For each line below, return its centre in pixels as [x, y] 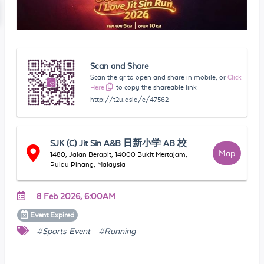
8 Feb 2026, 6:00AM [76, 196]
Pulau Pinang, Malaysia [88, 164]
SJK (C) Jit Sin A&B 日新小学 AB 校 [119, 143]
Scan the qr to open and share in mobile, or [158, 77]
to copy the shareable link [157, 87]
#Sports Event [63, 231]
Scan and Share [120, 66]
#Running [117, 231]
